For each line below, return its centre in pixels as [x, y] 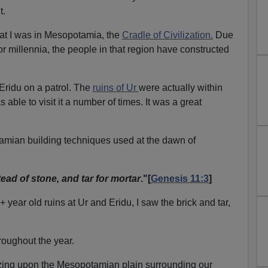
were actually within [180, 87]
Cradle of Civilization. [167, 35]
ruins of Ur [115, 87]
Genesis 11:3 [179, 178]
